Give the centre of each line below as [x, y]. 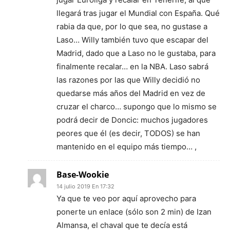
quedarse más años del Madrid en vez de [131, 93]
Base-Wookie [83, 175]
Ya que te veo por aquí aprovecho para [126, 198]
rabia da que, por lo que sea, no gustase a [132, 26]
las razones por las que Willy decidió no [128, 80]
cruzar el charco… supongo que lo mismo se [137, 107]
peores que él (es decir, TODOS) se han [128, 133]
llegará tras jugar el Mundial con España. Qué [138, 13]
